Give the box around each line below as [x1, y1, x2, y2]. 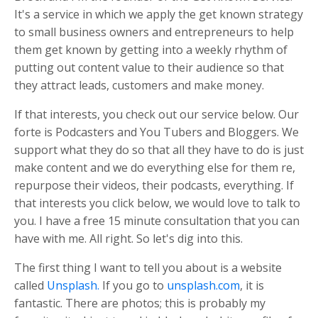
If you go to [99, 277, 167, 293]
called [14, 277, 47, 293]
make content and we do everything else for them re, [14, 159, 295, 175]
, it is [240, 277, 264, 293]
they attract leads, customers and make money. [14, 77, 264, 93]
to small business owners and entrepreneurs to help [14, 23, 294, 40]
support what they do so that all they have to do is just [14, 141, 304, 158]
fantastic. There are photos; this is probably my [14, 295, 265, 311]
